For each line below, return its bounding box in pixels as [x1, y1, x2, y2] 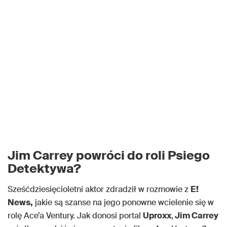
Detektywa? [8, 161, 81, 177]
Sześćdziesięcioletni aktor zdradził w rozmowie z [8, 184, 191, 195]
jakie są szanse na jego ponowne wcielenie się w [33, 197, 214, 208]
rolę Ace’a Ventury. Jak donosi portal [8, 210, 143, 221]
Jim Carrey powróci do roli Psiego [8, 147, 210, 164]
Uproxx [143, 210, 171, 221]
